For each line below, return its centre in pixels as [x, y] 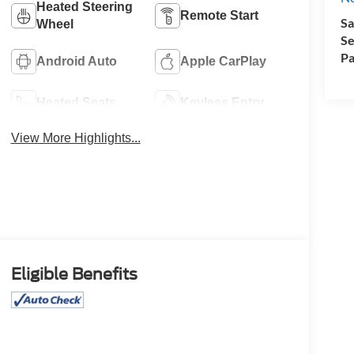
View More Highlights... [75, 137]
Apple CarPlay [224, 61]
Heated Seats [76, 102]
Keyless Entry [222, 102]
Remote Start [220, 15]
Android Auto [76, 61]
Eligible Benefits [74, 274]
